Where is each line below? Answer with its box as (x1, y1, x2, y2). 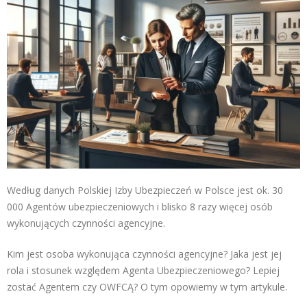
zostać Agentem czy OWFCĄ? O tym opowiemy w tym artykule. (7, 280, 287, 294)
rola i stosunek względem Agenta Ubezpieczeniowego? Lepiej (7, 264, 280, 278)
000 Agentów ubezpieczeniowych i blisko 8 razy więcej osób (7, 200, 273, 214)
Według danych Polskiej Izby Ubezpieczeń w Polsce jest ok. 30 (7, 184, 283, 197)
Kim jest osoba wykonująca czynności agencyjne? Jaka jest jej (7, 247, 282, 261)
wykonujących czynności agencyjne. (7, 217, 165, 230)
